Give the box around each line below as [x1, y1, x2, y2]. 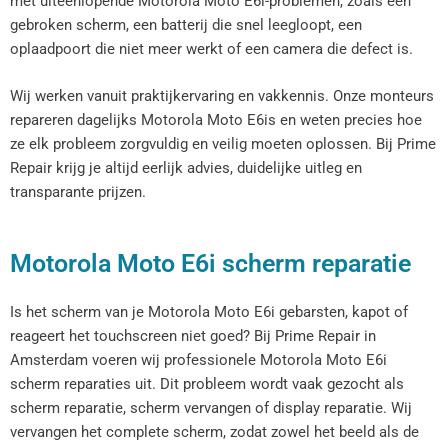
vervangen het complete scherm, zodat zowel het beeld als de [10, 422, 419, 441]
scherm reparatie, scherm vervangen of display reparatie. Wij [10, 398, 412, 417]
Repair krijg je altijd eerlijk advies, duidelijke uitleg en [10, 159, 362, 178]
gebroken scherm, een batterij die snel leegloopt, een [10, 16, 362, 35]
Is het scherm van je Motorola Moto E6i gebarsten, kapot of [10, 302, 408, 321]
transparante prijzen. [10, 183, 146, 202]
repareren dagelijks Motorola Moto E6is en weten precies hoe [10, 111, 422, 130]
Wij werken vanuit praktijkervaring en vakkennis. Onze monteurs [10, 87, 434, 106]
